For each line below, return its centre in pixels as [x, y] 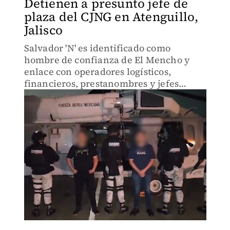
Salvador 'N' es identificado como [97, 48]
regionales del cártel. [71, 95]
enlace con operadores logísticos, [98, 72]
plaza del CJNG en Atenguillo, [111, 17]
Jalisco [43, 30]
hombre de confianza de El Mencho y [107, 60]
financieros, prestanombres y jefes [101, 83]
